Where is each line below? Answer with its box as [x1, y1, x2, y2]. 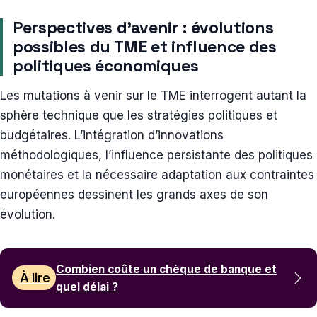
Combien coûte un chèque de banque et [56, 262, 277, 276]
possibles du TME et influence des [13, 35, 277, 57]
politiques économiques [13, 54, 203, 76]
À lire [19, 270, 50, 285]
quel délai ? [56, 279, 119, 294]
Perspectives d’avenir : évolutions [13, 16, 274, 38]
